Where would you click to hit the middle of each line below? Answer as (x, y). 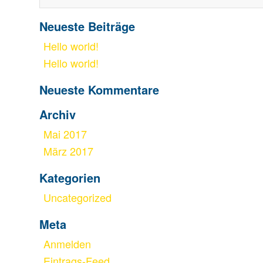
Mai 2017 (65, 134)
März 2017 (68, 151)
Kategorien (70, 177)
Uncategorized (77, 197)
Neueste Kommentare (99, 89)
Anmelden (67, 243)
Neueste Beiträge (87, 26)
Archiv (58, 114)
